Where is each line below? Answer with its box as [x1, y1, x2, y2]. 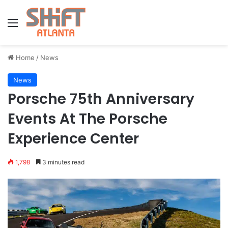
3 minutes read [41, 158, 84, 166]
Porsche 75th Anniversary [8, 89, 194, 109]
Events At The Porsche [8, 109, 167, 129]
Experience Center [8, 129, 139, 149]
